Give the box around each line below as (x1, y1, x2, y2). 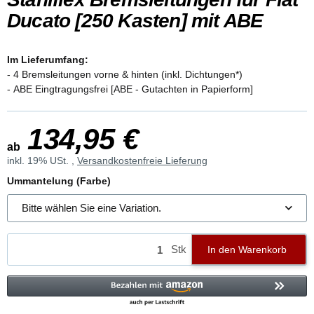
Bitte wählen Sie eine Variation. (22, 201, 161, 214)
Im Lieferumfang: (7, 53, 88, 65)
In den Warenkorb (207, 243, 287, 255)
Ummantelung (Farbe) (7, 175, 114, 186)
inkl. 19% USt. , (7, 154, 77, 166)
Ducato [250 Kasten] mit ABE (7, 9, 264, 32)
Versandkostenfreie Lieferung (77, 154, 207, 166)
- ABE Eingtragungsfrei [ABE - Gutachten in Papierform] (7, 83, 253, 95)
